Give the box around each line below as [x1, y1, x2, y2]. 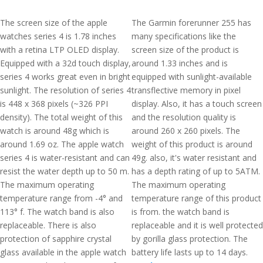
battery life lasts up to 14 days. [131, 247, 248, 258]
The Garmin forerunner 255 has [131, 17, 251, 28]
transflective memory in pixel [131, 85, 241, 96]
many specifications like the [131, 31, 236, 42]
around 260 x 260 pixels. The [131, 125, 240, 136]
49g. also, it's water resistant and [131, 152, 257, 163]
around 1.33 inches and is [131, 58, 228, 69]
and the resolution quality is [131, 112, 236, 123]
